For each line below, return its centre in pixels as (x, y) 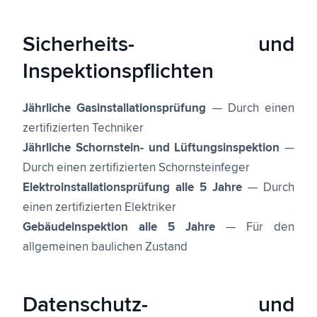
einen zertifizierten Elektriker (99, 208)
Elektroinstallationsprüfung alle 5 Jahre (132, 188)
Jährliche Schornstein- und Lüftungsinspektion (151, 148)
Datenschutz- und (158, 305)
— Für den (255, 227)
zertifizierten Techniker (83, 128)
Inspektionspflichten (118, 71)
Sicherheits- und (158, 45)
